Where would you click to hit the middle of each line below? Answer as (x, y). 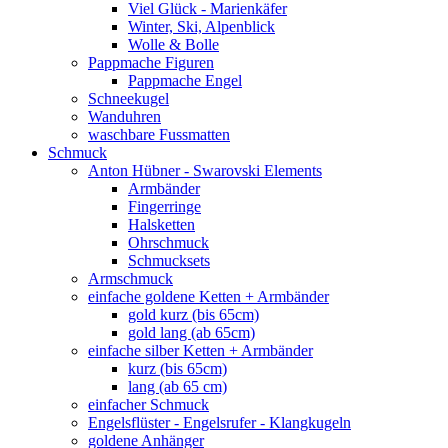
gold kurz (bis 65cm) (193, 314)
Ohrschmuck (168, 242)
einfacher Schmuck (148, 404)
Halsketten (161, 224)
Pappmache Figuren (151, 62)
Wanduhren (124, 116)
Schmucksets (169, 260)
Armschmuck (130, 278)
